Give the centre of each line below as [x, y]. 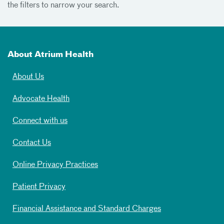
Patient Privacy [39, 187]
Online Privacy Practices [55, 165]
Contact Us [32, 143]
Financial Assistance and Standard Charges [87, 209]
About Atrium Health [50, 55]
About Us [28, 77]
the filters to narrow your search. [63, 5]
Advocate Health [41, 99]
